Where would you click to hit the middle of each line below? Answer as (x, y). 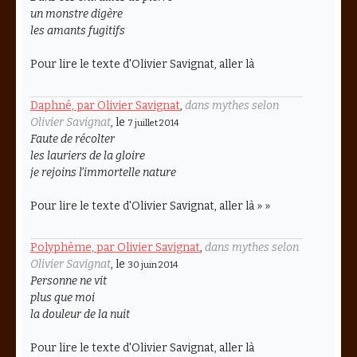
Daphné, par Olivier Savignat (105, 105)
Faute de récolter (73, 139)
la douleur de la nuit (80, 314)
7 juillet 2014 (153, 123)
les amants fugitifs (78, 30)
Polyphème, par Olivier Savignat (115, 247)
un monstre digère (76, 14)
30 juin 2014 (153, 265)
